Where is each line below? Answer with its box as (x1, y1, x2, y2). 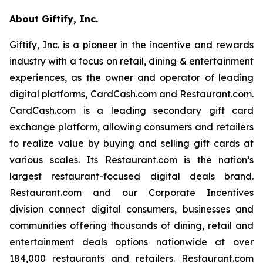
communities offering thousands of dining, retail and (9, 219, 254, 231)
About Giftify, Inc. (9, 12, 98, 25)
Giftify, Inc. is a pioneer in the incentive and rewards (9, 38, 254, 50)
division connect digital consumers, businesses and (9, 203, 254, 215)
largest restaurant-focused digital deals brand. (9, 170, 254, 182)
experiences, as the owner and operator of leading (9, 71, 254, 83)
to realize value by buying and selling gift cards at (9, 137, 254, 149)
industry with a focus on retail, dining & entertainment (9, 55, 254, 67)
